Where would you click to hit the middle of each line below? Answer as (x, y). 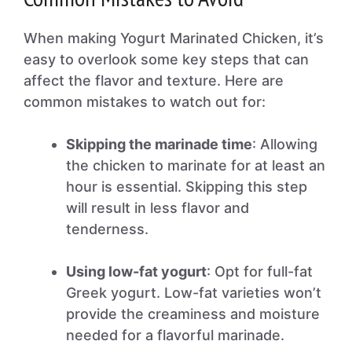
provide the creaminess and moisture (193, 314)
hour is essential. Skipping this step (187, 187)
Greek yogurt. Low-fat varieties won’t (194, 293)
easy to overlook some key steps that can (166, 59)
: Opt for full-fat (260, 271)
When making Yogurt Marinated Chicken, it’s (174, 38)
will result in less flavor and (158, 208)
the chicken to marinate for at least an (196, 165)
